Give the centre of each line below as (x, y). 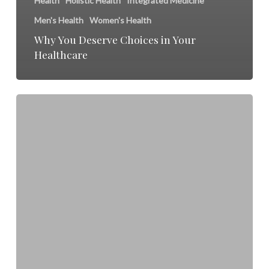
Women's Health (120, 20)
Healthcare (61, 54)
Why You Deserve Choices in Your (115, 39)
